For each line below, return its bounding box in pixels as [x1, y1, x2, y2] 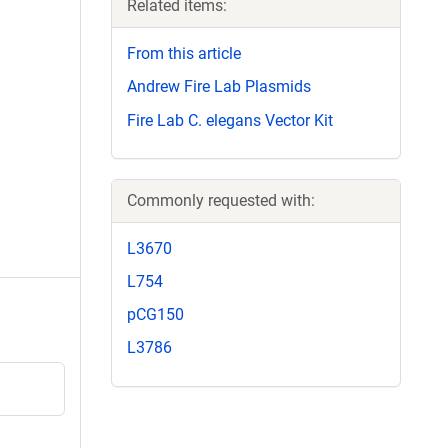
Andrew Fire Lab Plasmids [127, 77, 311, 97]
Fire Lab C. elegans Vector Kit [127, 110, 333, 130]
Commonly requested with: [127, 190, 315, 210]
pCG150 [127, 305, 184, 325]
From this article [127, 44, 241, 64]
